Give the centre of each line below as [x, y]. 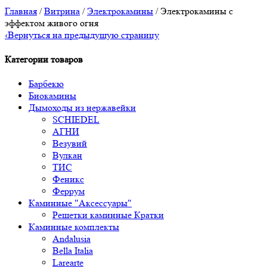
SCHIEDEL [76, 120]
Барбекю [46, 84]
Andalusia [72, 239]
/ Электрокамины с [193, 11]
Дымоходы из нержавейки [82, 108]
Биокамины [52, 96]
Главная [21, 11]
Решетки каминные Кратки [108, 215]
